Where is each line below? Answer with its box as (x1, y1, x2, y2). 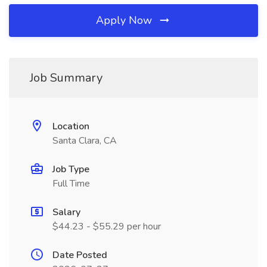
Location (52, 120, 89, 133)
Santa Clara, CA (52, 134, 117, 147)
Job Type (52, 163, 89, 176)
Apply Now (96, 13, 155, 27)
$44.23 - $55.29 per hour (52, 220, 161, 233)
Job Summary (30, 70, 103, 86)
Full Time (52, 177, 90, 190)
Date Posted (52, 249, 107, 262)
